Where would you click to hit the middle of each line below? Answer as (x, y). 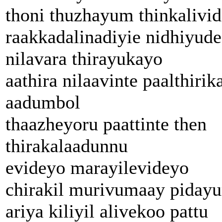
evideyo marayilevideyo (97, 167)
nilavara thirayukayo (84, 58)
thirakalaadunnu (67, 145)
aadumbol (43, 102)
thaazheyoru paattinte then (106, 124)
